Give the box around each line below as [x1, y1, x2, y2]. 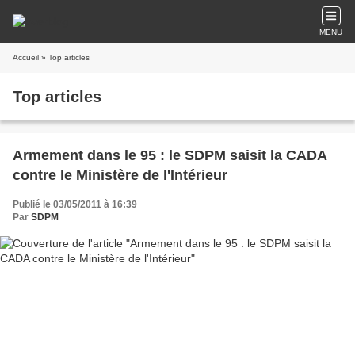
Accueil [13, 53, 39, 62]
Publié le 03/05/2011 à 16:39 [13, 199, 137, 210]
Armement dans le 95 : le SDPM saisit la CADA [13, 147, 327, 163]
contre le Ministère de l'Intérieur [13, 167, 227, 183]
